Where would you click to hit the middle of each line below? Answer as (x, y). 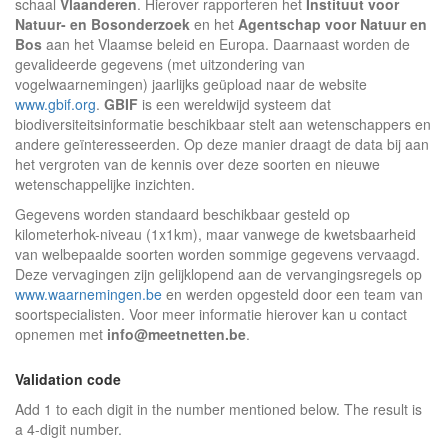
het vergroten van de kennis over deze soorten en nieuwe (197, 164)
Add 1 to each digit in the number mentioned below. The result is (218, 409)
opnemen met (61, 334)
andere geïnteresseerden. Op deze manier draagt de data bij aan (222, 144)
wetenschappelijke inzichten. (105, 184)
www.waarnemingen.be (88, 294)
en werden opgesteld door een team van (292, 294)
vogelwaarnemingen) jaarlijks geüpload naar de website (191, 84)
